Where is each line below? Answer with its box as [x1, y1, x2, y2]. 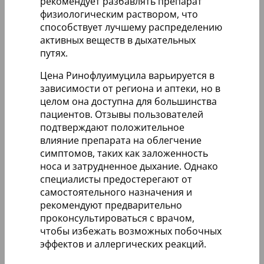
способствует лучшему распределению [40, 20, 222, 34]
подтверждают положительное [40, 120, 184, 134]
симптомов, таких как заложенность [40, 146, 208, 160]
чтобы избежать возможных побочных [40, 224, 222, 237]
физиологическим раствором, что [40, 7, 198, 21]
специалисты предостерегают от [40, 172, 192, 186]
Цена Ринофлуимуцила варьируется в [40, 68, 214, 82]
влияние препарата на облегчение [40, 133, 202, 147]
